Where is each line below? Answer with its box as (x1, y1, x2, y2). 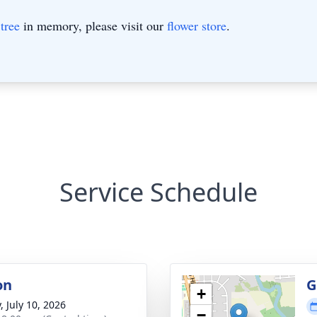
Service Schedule (59, 175, 258, 209)
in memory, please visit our (20, 17, 167, 34)
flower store (167, 17, 226, 34)
